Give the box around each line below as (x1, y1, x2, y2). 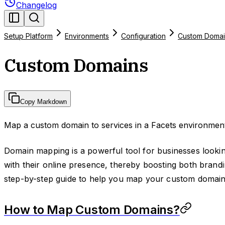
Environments (65, 32, 109, 40)
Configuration (121, 32, 166, 40)
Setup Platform (4, 32, 53, 40)
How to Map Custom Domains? (4, 202, 180, 217)
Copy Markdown (20, 97, 67, 105)
